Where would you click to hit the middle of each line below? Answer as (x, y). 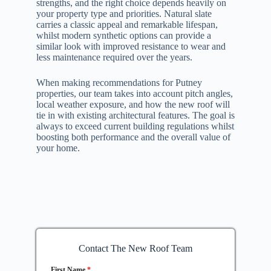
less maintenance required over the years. (114, 57)
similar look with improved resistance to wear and (131, 47)
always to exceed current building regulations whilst (135, 126)
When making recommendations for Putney (119, 83)
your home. (58, 148)
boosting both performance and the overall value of (133, 137)
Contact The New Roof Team (135, 249)
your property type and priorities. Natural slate (124, 14)
